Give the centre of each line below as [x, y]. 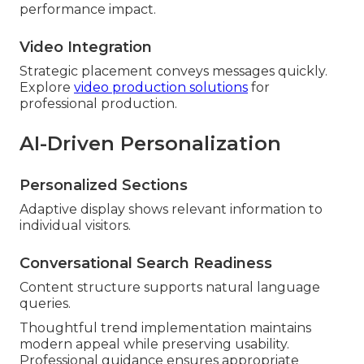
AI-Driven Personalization [150, 143]
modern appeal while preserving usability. [154, 344]
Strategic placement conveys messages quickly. [173, 71]
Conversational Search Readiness [146, 263]
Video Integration [86, 47]
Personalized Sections [104, 185]
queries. [45, 303]
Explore [47, 87]
